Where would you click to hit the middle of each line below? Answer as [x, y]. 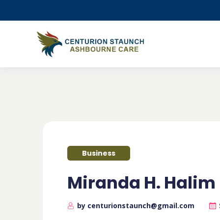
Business [99, 153]
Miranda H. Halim [141, 183]
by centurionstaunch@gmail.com [136, 206]
